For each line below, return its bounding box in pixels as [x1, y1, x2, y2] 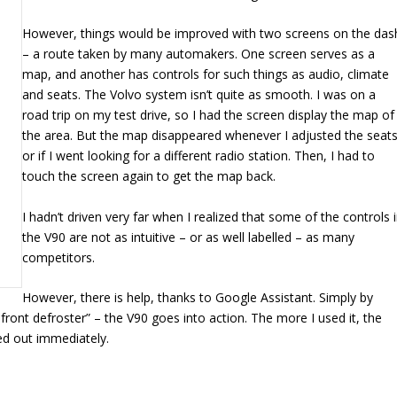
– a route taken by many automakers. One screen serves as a [22, 45, 376, 63]
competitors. [22, 248, 96, 266]
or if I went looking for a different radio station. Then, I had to [22, 147, 376, 165]
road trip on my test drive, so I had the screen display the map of [22, 106, 395, 124]
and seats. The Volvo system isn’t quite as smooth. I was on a [22, 86, 377, 104]
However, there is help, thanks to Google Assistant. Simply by [22, 289, 374, 307]
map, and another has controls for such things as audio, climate [22, 66, 390, 83]
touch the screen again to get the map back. [22, 167, 276, 185]
